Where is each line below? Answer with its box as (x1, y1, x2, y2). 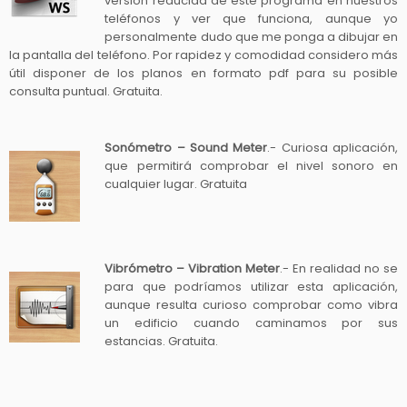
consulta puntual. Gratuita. (9, 82, 163, 100)
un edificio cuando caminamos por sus (104, 313, 398, 332)
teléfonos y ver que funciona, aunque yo (104, 9, 398, 27)
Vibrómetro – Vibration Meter (104, 259, 281, 277)
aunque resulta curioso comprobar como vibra (104, 295, 398, 313)
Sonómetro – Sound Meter (104, 138, 268, 156)
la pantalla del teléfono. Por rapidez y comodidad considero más (9, 45, 398, 64)
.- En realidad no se (280, 259, 399, 277)
